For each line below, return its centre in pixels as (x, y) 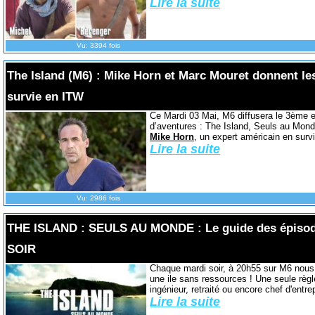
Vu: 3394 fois (98, 46)
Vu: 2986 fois (98, 198)
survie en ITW (45, 97)
